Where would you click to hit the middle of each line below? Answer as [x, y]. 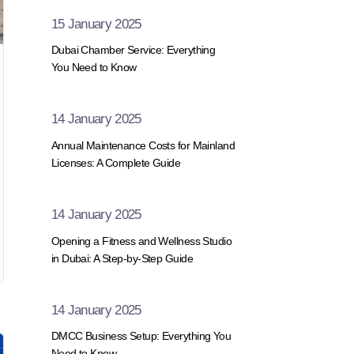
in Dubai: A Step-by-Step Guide [122, 258]
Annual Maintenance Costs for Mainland [143, 145]
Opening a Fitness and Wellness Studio [141, 241]
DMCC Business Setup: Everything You [141, 336]
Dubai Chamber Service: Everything [133, 50]
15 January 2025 [96, 24]
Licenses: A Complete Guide [116, 163]
